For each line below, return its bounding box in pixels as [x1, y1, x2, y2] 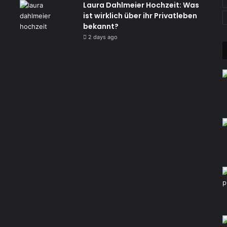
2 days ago [88, 33, 118, 41]
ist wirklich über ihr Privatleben [83, 11, 197, 21]
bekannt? [83, 21, 119, 31]
